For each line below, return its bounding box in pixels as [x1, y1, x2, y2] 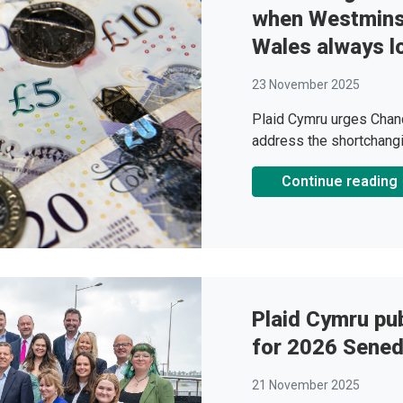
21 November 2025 [252, 378, 360, 393]
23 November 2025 [252, 77, 360, 93]
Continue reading [282, 173, 398, 191]
